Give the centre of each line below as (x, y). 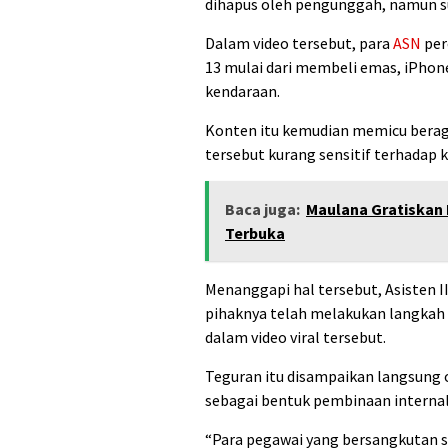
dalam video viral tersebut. (295, 337)
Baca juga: (262, 209)
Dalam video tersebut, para (299, 43)
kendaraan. (242, 91)
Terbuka (255, 233)
